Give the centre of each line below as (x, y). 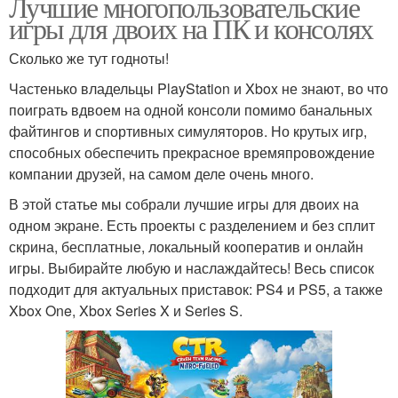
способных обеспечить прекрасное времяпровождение (192, 152)
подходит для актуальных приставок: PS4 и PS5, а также (196, 289)
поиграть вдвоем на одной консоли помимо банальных (191, 109)
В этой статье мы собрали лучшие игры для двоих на (184, 203)
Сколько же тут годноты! (89, 58)
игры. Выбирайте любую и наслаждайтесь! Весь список (191, 267)
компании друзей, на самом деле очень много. (161, 173)
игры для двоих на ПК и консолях (191, 28)
